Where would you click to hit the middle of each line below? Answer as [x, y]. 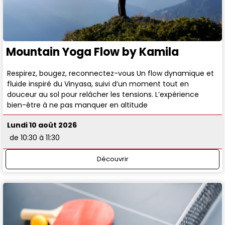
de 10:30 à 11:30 [35, 138]
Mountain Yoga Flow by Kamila [92, 52]
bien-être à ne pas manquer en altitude [78, 105]
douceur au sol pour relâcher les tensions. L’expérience [103, 94]
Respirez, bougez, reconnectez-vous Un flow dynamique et [111, 73]
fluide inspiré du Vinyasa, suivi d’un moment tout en [98, 84]
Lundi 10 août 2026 [42, 125]
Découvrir [113, 159]
